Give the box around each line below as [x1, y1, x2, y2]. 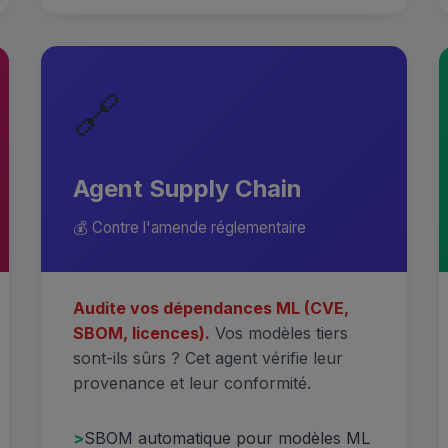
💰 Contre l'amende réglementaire [73, 217, 307, 237]
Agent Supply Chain [73, 173, 303, 203]
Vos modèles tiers [210, 322, 349, 343]
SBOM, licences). [73, 322, 211, 343]
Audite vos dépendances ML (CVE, [73, 297, 350, 318]
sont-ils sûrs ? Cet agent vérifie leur [73, 347, 344, 368]
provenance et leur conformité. [73, 372, 312, 393]
